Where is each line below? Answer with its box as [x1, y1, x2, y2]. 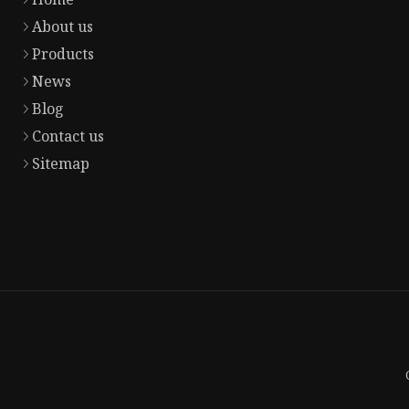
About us [32, 16, 93, 37]
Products [32, 44, 94, 65]
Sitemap [32, 153, 89, 174]
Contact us [32, 126, 104, 147]
